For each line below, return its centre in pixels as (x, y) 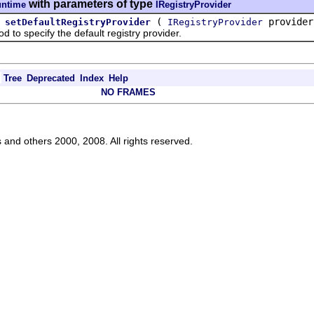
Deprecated (51, 78)
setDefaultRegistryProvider (78, 22)
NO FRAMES (128, 92)
